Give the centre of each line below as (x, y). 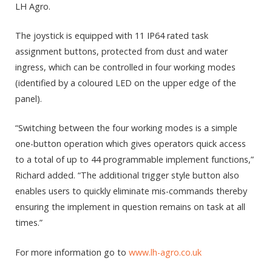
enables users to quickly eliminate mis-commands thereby (131, 191)
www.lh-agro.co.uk (165, 252)
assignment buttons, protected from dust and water (121, 52)
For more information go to (72, 252)
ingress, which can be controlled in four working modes (125, 67)
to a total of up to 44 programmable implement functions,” (134, 160)
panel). (29, 99)
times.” (29, 223)
